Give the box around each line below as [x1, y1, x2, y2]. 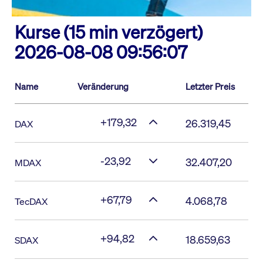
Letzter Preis [186, 80, 235, 92]
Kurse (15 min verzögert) [15, 21, 203, 44]
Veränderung [77, 80, 129, 92]
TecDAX [15, 195, 48, 208]
